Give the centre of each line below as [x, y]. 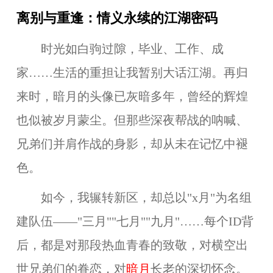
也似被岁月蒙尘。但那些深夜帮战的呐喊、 [132, 120]
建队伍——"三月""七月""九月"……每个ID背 [135, 221]
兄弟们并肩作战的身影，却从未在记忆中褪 [132, 144]
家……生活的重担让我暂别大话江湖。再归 [132, 73]
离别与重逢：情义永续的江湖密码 [117, 18]
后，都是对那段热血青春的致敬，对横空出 [132, 245]
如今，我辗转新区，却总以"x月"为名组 [146, 197]
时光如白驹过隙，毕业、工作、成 [132, 49]
